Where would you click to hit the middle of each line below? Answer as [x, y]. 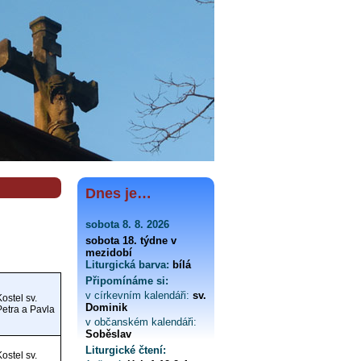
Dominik [106, 307]
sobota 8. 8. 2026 [127, 224]
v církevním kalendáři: [137, 295]
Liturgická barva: [127, 265]
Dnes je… [118, 193]
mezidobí [109, 253]
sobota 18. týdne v [131, 241]
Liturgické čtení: [126, 350]
